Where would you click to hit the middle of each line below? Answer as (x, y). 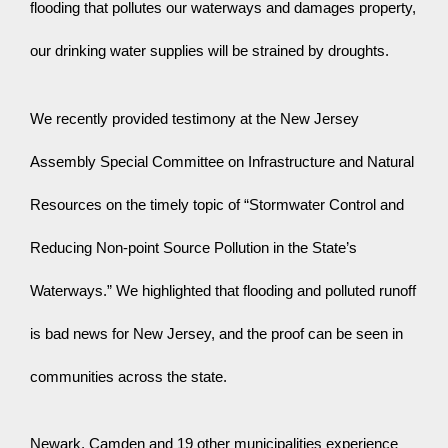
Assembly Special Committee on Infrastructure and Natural (222, 161)
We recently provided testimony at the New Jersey (194, 118)
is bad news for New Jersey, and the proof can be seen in (216, 333)
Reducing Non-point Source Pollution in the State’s (193, 247)
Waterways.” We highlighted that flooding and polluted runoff (223, 290)
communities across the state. (128, 376)
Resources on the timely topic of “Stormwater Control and (217, 204)
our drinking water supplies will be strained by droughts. (209, 51)
